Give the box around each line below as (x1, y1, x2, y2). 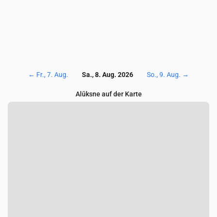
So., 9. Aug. (147, 71, 181, 79)
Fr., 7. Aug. (36, 71, 68, 79)
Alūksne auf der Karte (75, 90, 142, 98)
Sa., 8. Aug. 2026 (82, 71, 133, 79)
